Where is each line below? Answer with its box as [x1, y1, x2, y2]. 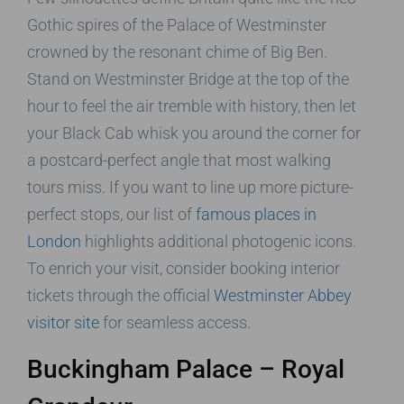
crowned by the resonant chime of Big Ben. [27, 41, 327, 61]
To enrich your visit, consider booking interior [27, 258, 340, 278]
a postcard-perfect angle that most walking [27, 150, 331, 170]
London [27, 231, 81, 251]
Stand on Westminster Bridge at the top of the [27, 69, 349, 88]
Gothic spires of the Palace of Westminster [27, 14, 326, 34]
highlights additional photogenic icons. [81, 231, 356, 251]
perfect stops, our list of [27, 204, 196, 224]
